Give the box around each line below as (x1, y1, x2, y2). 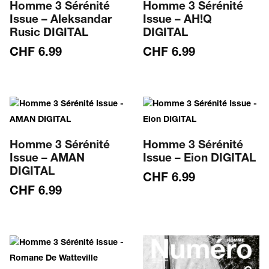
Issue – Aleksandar (10, 14, 112, 26)
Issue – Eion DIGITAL (142, 153, 256, 165)
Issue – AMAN (10, 153, 85, 165)
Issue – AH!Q (142, 14, 212, 26)
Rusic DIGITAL (10, 27, 89, 39)
